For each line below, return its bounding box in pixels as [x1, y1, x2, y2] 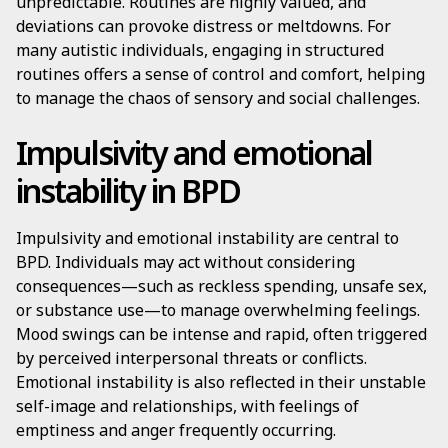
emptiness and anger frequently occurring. [16, 419, 336, 441]
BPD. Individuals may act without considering [16, 251, 355, 273]
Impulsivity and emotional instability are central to [16, 227, 399, 249]
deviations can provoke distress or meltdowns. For [16, 15, 391, 37]
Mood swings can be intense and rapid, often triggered [16, 323, 427, 345]
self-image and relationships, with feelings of [16, 395, 359, 417]
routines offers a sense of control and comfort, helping [16, 63, 425, 85]
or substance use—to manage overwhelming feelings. [16, 299, 420, 321]
